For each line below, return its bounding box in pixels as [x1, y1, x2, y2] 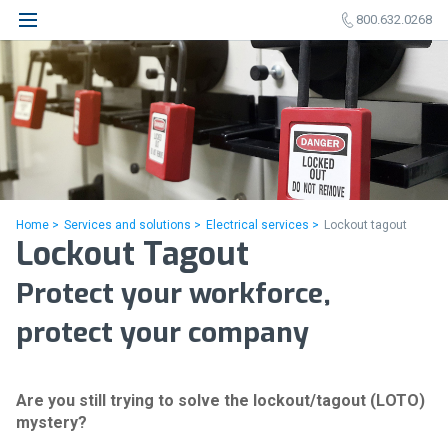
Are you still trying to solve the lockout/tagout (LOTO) [16, 391, 425, 411]
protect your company [16, 314, 309, 351]
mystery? [16, 413, 87, 433]
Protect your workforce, [16, 275, 331, 312]
